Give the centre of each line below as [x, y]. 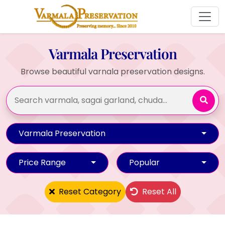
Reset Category [89, 191]
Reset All [158, 191]
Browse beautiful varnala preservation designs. [113, 71]
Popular [144, 162]
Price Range [42, 162]
